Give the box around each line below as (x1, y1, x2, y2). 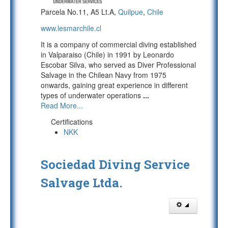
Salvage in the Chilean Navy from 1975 (41, 70, 166, 80)
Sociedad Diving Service (41, 156, 190, 173)
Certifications (51, 117, 93, 127)
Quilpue (118, 7, 143, 17)
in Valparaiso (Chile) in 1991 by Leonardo (41, 49, 174, 60)
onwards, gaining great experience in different (41, 80, 188, 90)
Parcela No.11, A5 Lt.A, (41, 7, 118, 17)
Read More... (41, 100, 83, 110)
